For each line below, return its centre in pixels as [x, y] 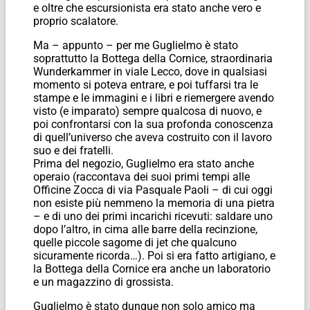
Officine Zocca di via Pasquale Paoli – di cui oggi [153, 190]
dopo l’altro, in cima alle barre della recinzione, [145, 229]
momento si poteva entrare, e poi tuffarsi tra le [146, 84]
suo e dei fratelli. [73, 150]
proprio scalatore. [76, 21]
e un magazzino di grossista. [103, 282]
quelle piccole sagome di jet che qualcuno [135, 242]
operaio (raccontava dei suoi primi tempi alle [142, 176]
